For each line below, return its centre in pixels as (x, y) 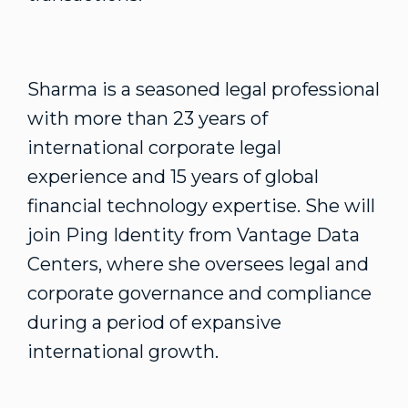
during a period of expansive (154, 322)
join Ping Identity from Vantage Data (194, 235)
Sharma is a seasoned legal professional (204, 89)
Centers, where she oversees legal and (198, 264)
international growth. (123, 352)
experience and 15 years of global (173, 177)
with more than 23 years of (148, 118)
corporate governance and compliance (199, 293)
